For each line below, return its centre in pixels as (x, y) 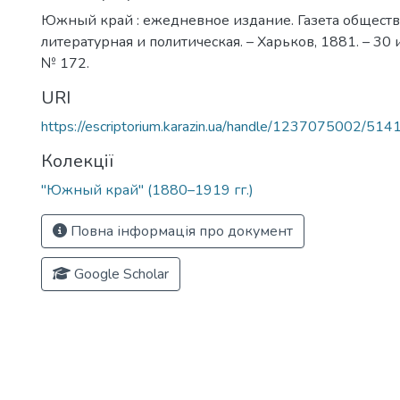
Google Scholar (120, 274)
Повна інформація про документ (180, 231)
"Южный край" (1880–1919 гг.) (147, 190)
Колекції (77, 161)
